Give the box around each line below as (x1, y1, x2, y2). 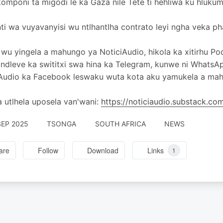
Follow (38, 145, 59, 156)
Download (87, 145, 119, 156)
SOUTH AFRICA (95, 119, 146, 128)
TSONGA (47, 119, 76, 128)
